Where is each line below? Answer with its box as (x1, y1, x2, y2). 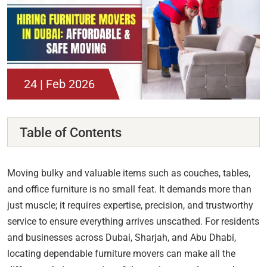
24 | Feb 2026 (24, 77, 95, 92)
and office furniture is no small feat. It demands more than (7, 184, 252, 195)
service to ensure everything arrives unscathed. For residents (7, 216, 259, 228)
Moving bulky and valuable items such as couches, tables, (7, 167, 250, 179)
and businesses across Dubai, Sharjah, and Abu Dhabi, (7, 232, 236, 244)
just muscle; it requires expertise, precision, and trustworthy (7, 200, 253, 212)
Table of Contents (20, 125, 122, 141)
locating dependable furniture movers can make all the (7, 248, 235, 260)
